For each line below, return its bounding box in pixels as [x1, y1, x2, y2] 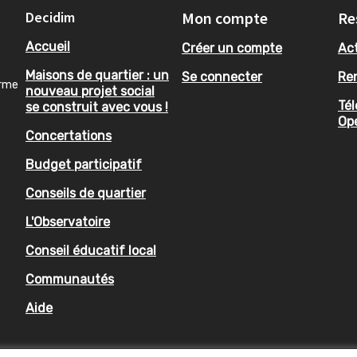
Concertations [25, 128, 112, 143]
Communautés [25, 272, 114, 287]
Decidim [25, 8, 75, 26]
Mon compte [182, 8, 268, 28]
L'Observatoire [25, 214, 110, 229]
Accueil [25, 39, 70, 54]
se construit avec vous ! [25, 100, 168, 115]
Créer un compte [182, 41, 282, 56]
